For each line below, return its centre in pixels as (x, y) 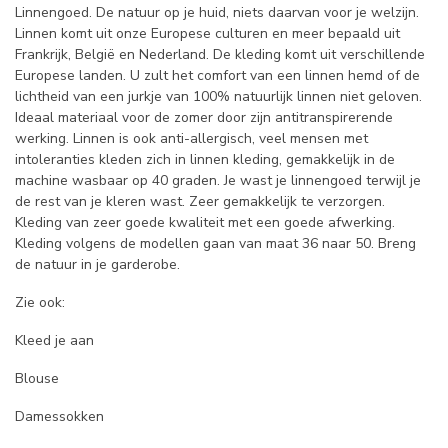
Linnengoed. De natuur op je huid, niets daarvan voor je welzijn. (217, 13)
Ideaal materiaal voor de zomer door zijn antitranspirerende (204, 118)
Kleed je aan (54, 340)
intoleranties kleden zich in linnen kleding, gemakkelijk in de (205, 160)
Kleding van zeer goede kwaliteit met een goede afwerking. (205, 223)
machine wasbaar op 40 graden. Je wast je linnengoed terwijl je (218, 181)
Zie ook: (40, 303)
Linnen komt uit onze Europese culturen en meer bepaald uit (207, 34)
